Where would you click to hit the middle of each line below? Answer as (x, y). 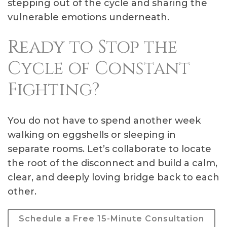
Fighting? (54, 90)
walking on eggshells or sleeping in (92, 135)
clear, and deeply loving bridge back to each (113, 177)
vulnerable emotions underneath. (88, 17)
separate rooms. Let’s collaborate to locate (109, 149)
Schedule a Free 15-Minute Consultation (111, 219)
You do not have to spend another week (104, 121)
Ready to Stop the (92, 47)
